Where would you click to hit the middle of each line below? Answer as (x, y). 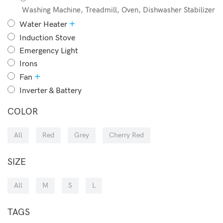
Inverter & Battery (51, 91)
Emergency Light (49, 51)
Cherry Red (126, 135)
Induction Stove (47, 38)
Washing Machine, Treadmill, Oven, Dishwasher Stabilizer (118, 10)
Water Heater (43, 25)
